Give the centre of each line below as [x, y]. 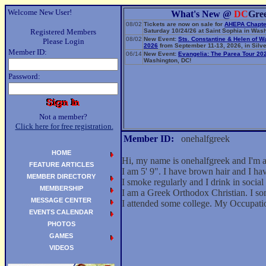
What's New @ [202, 14]
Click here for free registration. [64, 126]
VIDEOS [61, 248]
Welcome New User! [40, 12]
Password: [24, 76]
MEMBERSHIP [61, 188]
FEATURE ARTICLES [61, 164]
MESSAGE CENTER [61, 200]
